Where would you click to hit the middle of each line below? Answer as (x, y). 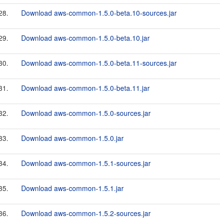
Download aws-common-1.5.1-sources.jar (86, 163)
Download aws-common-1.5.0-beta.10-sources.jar (99, 13)
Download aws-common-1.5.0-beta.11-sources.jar (99, 63)
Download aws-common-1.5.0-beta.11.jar (85, 88)
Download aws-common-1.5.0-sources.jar (86, 113)
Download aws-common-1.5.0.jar (72, 138)
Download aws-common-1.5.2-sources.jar (86, 213)
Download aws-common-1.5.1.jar (72, 188)
